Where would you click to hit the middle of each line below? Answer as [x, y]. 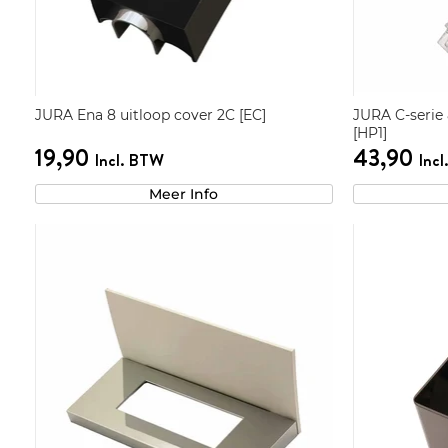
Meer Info [184, 194]
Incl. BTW [128, 160]
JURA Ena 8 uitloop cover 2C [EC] [150, 115]
